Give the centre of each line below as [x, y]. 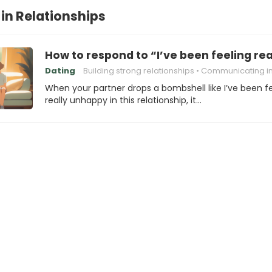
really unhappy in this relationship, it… [123, 100]
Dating [60, 71]
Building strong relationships [139, 71]
